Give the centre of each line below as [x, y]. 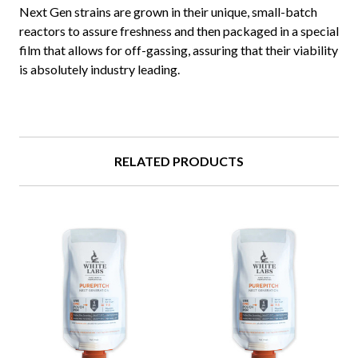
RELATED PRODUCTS [179, 161]
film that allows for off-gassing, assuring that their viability [179, 50]
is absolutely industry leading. [99, 70]
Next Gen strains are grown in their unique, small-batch [168, 12]
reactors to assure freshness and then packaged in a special [179, 31]
